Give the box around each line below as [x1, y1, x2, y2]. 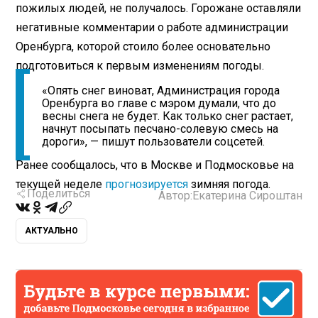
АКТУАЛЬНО [25, 226, 79, 236]
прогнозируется [105, 177, 189, 191]
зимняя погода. [188, 177, 271, 191]
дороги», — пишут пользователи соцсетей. [42, 135, 265, 149]
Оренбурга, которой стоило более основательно [16, 39, 271, 53]
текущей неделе [16, 177, 106, 191]
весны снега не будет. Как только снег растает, [42, 109, 294, 124]
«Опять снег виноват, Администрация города [42, 84, 280, 98]
